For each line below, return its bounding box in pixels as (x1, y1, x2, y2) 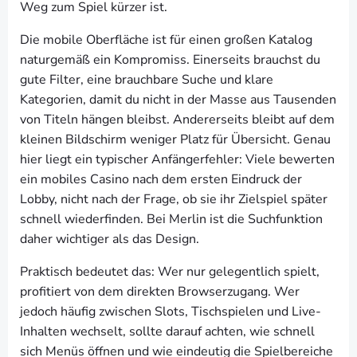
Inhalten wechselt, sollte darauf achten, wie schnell (20, 323, 315, 340)
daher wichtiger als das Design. (20, 230, 199, 248)
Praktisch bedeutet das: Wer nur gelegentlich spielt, (20, 263, 320, 280)
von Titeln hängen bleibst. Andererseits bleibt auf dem (20, 111, 335, 128)
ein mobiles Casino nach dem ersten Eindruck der (20, 171, 302, 188)
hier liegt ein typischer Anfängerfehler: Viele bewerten (20, 151, 335, 168)
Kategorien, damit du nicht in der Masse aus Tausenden (20, 91, 336, 108)
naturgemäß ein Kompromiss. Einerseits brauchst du (20, 51, 320, 69)
